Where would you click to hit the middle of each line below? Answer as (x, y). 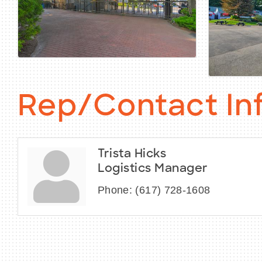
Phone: (115, 190)
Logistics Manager (153, 169)
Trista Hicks (132, 155)
